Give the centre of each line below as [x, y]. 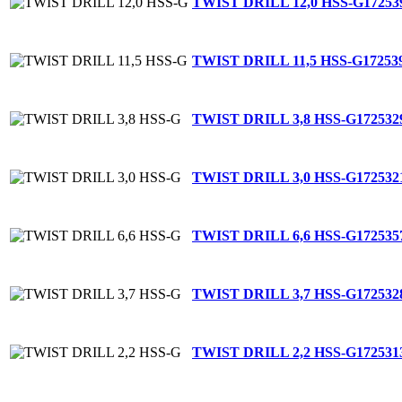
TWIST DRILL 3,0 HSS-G [274, 177]
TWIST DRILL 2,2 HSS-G [274, 352]
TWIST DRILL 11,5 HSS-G [277, 60]
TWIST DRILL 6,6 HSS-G [274, 235]
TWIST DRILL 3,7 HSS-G [274, 293]
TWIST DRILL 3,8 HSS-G [274, 118]
